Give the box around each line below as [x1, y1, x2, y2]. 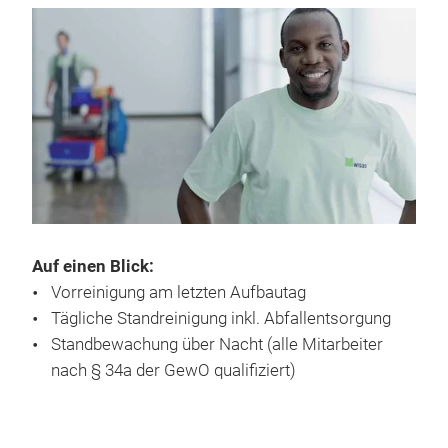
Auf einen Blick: [32, 256, 154, 276]
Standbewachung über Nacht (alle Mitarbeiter [51, 334, 383, 354]
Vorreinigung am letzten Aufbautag [51, 282, 306, 302]
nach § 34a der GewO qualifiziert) [51, 360, 296, 380]
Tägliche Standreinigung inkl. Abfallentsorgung [51, 308, 391, 328]
